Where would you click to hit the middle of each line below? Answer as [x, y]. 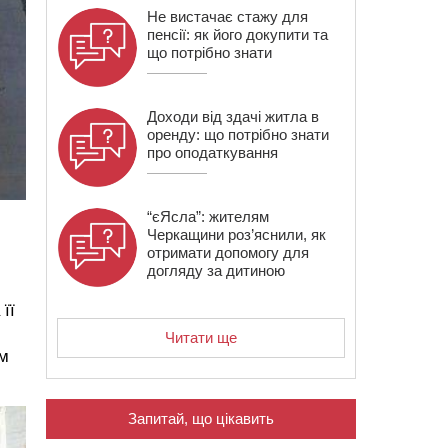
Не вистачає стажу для [227, 16]
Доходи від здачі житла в [233, 116]
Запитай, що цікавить [201, 418]
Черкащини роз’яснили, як [236, 234]
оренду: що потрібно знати [238, 134]
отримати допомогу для [228, 252]
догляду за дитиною [216, 270]
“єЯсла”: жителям [208, 216]
